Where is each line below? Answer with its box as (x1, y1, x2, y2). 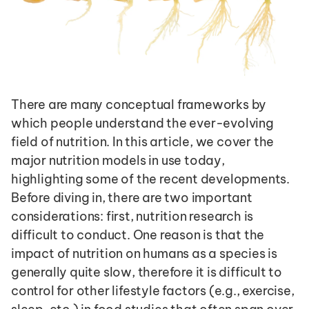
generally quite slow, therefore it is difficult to (11, 263, 282, 280)
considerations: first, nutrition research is (11, 208, 254, 224)
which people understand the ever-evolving (11, 114, 274, 131)
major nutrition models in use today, (11, 152, 225, 168)
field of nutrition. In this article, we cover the (11, 133, 275, 150)
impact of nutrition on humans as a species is (11, 245, 277, 261)
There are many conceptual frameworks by (11, 96, 267, 112)
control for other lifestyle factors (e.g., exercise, (11, 282, 295, 299)
